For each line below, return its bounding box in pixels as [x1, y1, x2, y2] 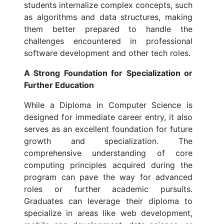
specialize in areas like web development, [24, 208, 192, 218]
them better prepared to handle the [24, 24, 192, 34]
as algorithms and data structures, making [24, 12, 192, 22]
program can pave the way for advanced [24, 172, 192, 182]
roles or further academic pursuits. [24, 184, 192, 194]
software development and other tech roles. [24, 48, 190, 58]
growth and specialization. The [24, 136, 192, 146]
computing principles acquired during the [24, 160, 192, 170]
